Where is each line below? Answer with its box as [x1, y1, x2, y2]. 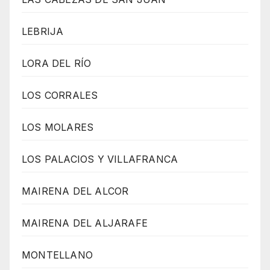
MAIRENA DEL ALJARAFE [22, 217, 148, 230]
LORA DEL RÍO [22, 57, 92, 70]
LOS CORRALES [22, 89, 98, 102]
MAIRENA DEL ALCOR [22, 185, 129, 198]
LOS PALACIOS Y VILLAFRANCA [22, 153, 178, 166]
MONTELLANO [22, 249, 93, 262]
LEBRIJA [22, 25, 64, 38]
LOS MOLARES [22, 121, 94, 134]
